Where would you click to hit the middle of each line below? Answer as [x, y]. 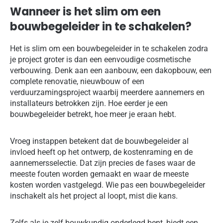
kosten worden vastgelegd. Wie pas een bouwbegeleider [108, 185]
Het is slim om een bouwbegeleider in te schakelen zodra [109, 49]
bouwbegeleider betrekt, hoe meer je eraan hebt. [93, 114]
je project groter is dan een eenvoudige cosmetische [100, 60]
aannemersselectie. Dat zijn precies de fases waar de [103, 163]
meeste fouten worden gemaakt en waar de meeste [99, 174]
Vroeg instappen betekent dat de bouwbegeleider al [99, 141]
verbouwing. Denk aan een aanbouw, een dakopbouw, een [111, 71]
